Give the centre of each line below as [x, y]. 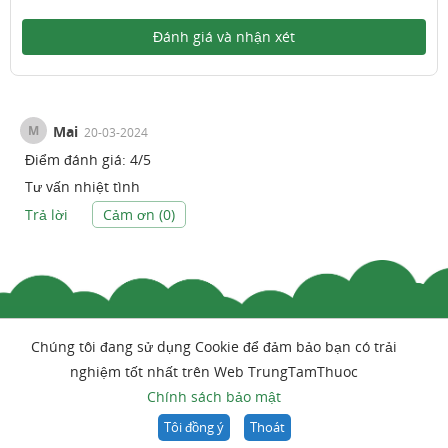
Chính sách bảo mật [214, 397]
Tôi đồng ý [193, 427]
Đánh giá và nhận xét [224, 36]
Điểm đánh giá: [77, 159]
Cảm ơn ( [133, 214]
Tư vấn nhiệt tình [82, 186]
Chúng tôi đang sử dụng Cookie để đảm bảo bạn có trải [214, 347]
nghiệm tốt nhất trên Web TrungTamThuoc [214, 372]
